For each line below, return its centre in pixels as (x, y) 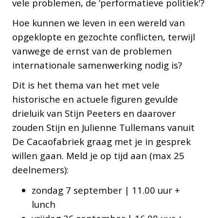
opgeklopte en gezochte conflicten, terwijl (103, 37)
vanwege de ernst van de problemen (92, 51)
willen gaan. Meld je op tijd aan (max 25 (98, 156)
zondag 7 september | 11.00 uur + (106, 190)
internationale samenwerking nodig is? (98, 65)
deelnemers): (40, 170)
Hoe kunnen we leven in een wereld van (98, 23)
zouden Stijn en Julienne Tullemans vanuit (103, 127)
